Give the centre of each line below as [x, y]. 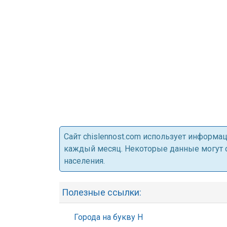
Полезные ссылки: [102, 192]
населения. [84, 161]
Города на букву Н [108, 217]
